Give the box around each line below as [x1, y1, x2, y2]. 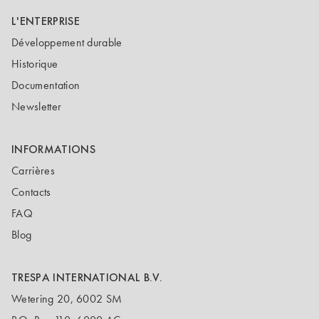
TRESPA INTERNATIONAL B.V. [11, 270, 162, 285]
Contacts [11, 185, 51, 199]
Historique [11, 57, 58, 70]
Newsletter [11, 100, 62, 113]
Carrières [11, 164, 55, 177]
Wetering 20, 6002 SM [11, 292, 122, 305]
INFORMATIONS [11, 142, 95, 157]
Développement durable [11, 36, 122, 49]
